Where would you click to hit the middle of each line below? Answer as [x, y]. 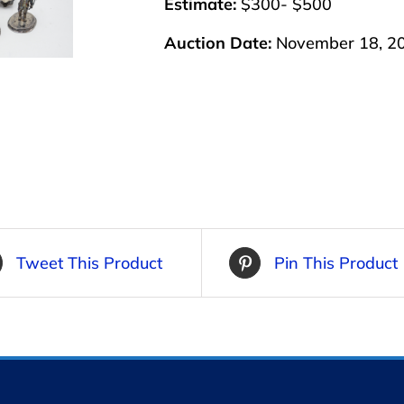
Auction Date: [218, 43]
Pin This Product [336, 263]
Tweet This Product [89, 263]
